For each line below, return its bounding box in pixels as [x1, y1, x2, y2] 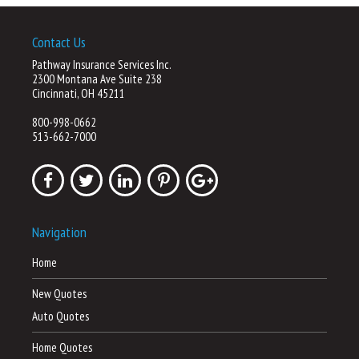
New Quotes [32, 285, 87, 301]
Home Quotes [32, 339, 92, 355]
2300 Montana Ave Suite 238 [32, 71, 162, 87]
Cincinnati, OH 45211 [32, 85, 125, 101]
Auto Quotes [32, 308, 89, 324]
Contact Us [32, 32, 86, 51]
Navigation [32, 222, 87, 241]
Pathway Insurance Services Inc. [32, 56, 171, 72]
